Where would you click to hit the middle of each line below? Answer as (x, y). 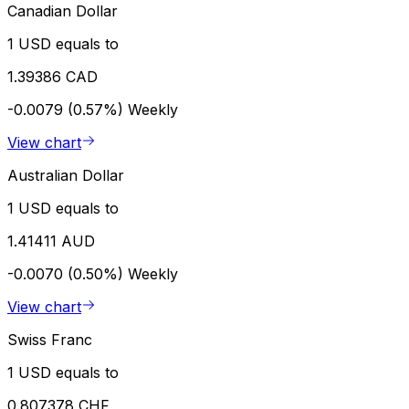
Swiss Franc (50, 339)
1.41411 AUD (51, 241)
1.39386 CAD (52, 76)
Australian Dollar (66, 175)
